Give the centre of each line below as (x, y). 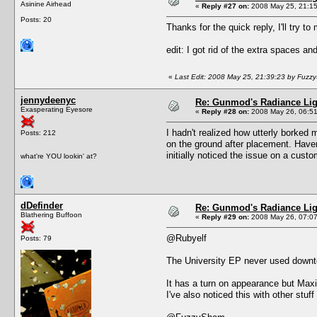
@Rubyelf (186, 238)
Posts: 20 (36, 19)
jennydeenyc (48, 100)
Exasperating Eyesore (57, 109)
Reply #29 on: (225, 217)
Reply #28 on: (225, 111)
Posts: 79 (36, 238)
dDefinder (42, 205)
